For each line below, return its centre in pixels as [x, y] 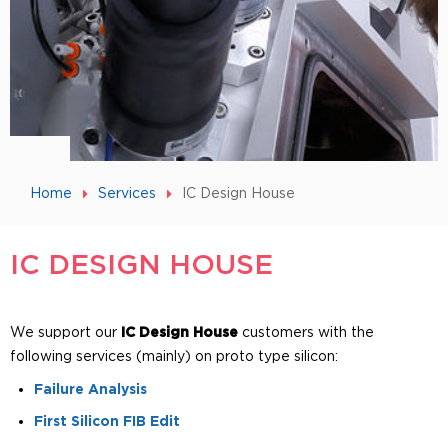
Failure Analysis [90, 389]
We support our [65, 332]
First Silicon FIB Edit [107, 421]
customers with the [306, 332]
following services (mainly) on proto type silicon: [174, 356]
